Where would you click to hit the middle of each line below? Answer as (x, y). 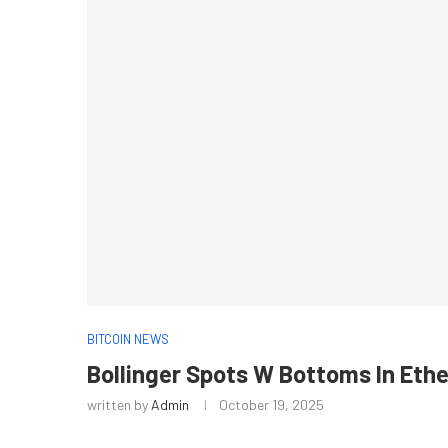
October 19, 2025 (271, 405)
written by (119, 405)
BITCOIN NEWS (128, 339)
